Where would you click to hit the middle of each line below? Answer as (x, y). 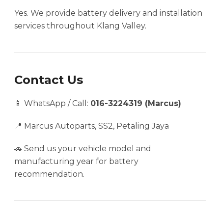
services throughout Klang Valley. (80, 26)
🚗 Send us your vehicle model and (83, 149)
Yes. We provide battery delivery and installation (108, 13)
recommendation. (49, 174)
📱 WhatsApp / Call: (52, 104)
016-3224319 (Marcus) (136, 104)
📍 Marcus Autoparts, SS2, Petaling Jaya (92, 126)
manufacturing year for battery (76, 162)
